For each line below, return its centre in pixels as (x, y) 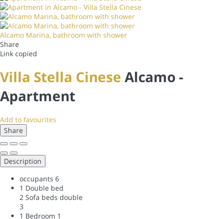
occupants (36, 178)
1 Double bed (42, 188)
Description (23, 161)
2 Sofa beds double (51, 197)
